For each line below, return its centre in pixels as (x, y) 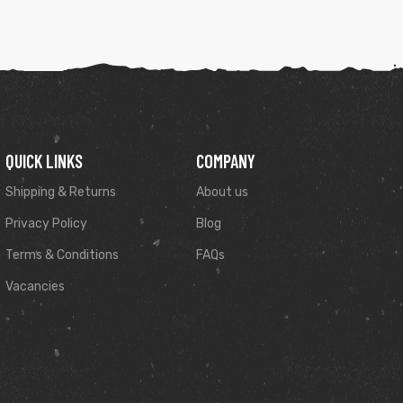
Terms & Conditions (62, 255)
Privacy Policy (46, 223)
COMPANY (225, 161)
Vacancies (35, 286)
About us (222, 192)
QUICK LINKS (44, 161)
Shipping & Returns (60, 192)
